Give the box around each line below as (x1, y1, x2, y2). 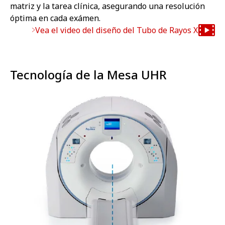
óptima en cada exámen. (10, 12, 100, 24)
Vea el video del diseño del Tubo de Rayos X (35, 24, 198, 36)
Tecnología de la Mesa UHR (10, 66, 167, 83)
